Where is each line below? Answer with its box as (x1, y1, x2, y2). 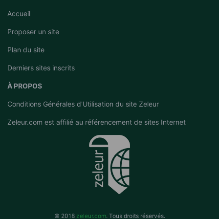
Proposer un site (7, 27, 59, 36)
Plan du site (7, 45, 44, 54)
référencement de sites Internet (85, 118, 186, 126)
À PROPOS (7, 82, 42, 90)
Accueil (7, 9, 30, 18)
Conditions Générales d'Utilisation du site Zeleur (7, 100, 159, 108)
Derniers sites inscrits (7, 64, 75, 72)
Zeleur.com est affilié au (7, 118, 85, 126)
